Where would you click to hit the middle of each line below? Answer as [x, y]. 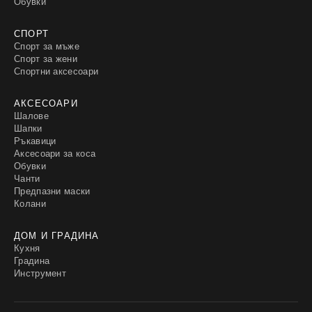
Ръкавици [35, 140]
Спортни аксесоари [56, 71]
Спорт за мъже [47, 46]
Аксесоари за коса [55, 153]
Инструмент [40, 273]
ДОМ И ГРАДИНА [57, 235]
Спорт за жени [46, 58]
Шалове [31, 115]
